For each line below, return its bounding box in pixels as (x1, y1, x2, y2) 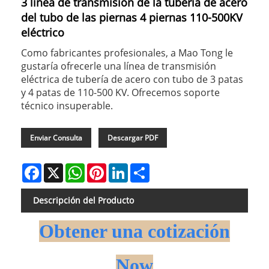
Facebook (41, 162, 79, 174)
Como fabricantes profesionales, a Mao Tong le (21, 46, 233, 59)
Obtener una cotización (39, 220, 230, 243)
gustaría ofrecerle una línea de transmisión (21, 59, 216, 73)
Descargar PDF (107, 132, 158, 143)
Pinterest (106, 162, 142, 174)
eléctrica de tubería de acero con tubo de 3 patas (21, 72, 243, 86)
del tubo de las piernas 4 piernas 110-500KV (21, 10, 243, 25)
